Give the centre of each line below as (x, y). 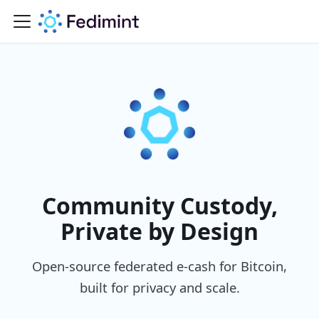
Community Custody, (159, 205)
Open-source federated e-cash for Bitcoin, (159, 266)
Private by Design (159, 231)
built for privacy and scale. (159, 287)
